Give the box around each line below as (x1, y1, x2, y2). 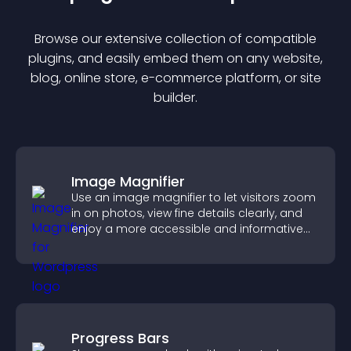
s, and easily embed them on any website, (66, 49, 323, 67)
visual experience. (71, 237, 170, 252)
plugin (28, 49, 66, 67)
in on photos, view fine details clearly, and (71, 205, 302, 221)
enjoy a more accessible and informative (71, 221, 303, 237)
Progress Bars (71, 328, 169, 348)
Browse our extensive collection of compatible (34, 30, 317, 48)
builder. (154, 89, 197, 107)
